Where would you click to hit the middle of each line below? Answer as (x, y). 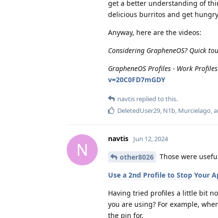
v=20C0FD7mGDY (137, 79)
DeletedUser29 (139, 110)
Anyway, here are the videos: (155, 32)
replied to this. (156, 99)
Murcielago (194, 110)
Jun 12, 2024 (151, 138)
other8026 (137, 157)
